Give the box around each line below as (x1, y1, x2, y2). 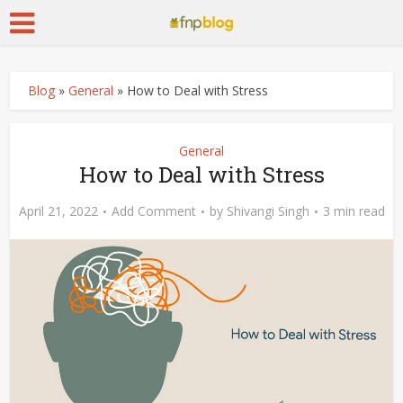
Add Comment (111, 202, 196, 219)
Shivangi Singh (226, 202, 309, 219)
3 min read (322, 202, 385, 219)
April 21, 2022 (18, 202, 98, 219)
